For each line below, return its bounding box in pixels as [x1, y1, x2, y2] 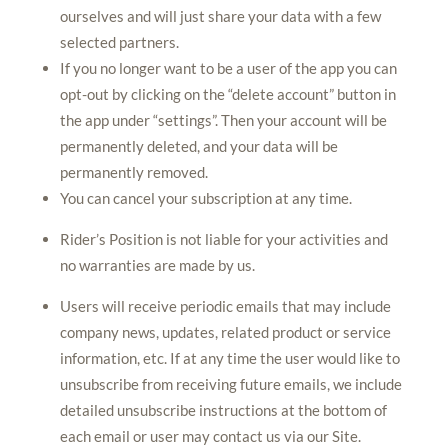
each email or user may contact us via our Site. [59, 427, 361, 445]
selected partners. [59, 33, 179, 51]
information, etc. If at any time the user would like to [59, 349, 400, 367]
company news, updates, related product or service [59, 323, 391, 341]
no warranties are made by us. [59, 256, 255, 274]
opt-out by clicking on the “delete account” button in [59, 85, 396, 103]
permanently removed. [59, 163, 208, 181]
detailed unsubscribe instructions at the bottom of [59, 401, 387, 419]
